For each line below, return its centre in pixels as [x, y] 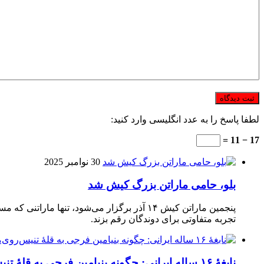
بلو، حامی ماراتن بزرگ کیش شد [162, 184]
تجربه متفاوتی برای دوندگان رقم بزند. [163, 219]
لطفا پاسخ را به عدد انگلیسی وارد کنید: [185, 119]
